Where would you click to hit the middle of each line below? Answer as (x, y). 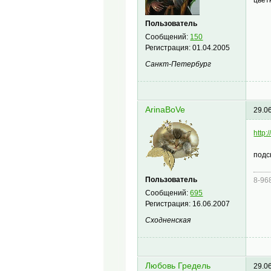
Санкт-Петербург (178, 64)
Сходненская (168, 220)
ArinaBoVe (165, 110)
